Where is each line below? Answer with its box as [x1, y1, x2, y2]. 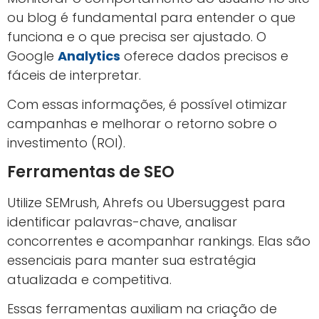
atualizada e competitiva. [7, 270, 172, 288]
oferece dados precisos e [120, 46, 288, 65]
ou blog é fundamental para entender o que [7, 8, 296, 26]
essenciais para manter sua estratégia [7, 251, 256, 269]
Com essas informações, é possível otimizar [7, 95, 287, 114]
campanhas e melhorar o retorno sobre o [7, 115, 277, 133]
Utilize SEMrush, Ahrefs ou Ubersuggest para [7, 193, 286, 211]
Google [7, 46, 58, 65]
